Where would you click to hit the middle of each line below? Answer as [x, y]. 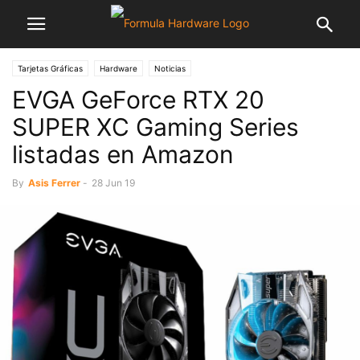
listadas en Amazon [123, 154]
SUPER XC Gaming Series [155, 127]
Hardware [119, 68]
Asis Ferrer [54, 183]
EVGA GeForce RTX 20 [138, 100]
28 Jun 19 [113, 183]
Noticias [170, 68]
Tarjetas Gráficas [50, 68]
